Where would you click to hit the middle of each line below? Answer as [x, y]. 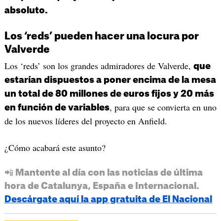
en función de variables [57, 108]
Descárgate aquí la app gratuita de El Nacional [108, 199]
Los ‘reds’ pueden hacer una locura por [101, 37]
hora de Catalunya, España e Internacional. [102, 186]
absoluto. [26, 10]
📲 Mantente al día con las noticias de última [103, 172]
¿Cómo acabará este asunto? [55, 147]
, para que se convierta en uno [163, 107]
